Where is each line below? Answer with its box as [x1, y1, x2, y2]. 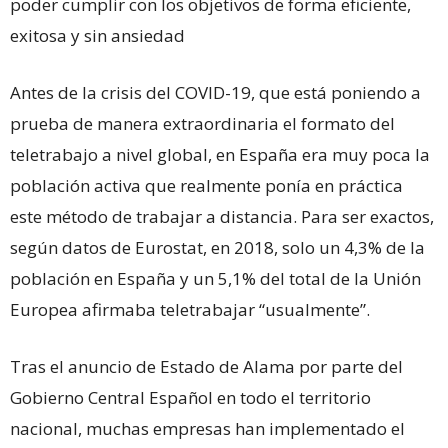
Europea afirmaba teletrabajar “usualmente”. [10, 298, 370, 322]
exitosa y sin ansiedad [10, 24, 185, 48]
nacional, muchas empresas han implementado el [10, 417, 405, 441]
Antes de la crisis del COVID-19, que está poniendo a [10, 81, 421, 105]
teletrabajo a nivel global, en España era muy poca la [10, 143, 430, 167]
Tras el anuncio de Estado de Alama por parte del [10, 355, 403, 379]
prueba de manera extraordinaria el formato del [10, 112, 395, 136]
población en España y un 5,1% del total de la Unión [10, 267, 421, 291]
